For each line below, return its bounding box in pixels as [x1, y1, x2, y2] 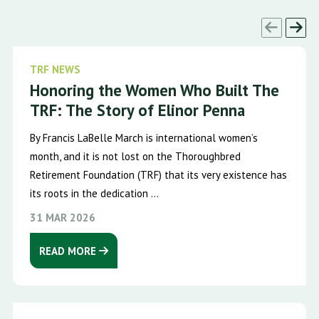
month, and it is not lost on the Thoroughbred [29, 149, 241, 163]
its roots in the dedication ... [29, 186, 159, 200]
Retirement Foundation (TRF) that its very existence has [29, 167, 287, 182]
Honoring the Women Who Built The [29, 79, 279, 100]
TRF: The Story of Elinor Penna [29, 99, 245, 120]
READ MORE [38, 244, 99, 258]
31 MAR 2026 [29, 210, 95, 224]
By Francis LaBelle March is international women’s [29, 130, 258, 145]
